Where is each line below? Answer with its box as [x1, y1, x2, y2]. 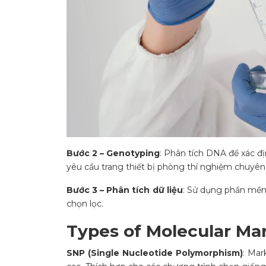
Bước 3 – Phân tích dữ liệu [66, 185, 183, 196]
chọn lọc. [66, 198, 103, 210]
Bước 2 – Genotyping [66, 148, 160, 159]
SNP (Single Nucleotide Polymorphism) [66, 248, 243, 259]
